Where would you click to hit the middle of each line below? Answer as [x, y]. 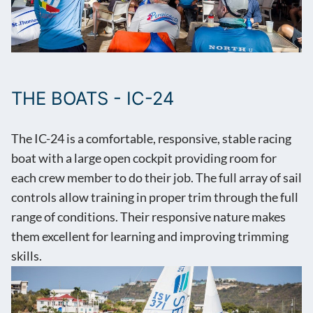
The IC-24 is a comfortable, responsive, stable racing [151, 139]
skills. [27, 256]
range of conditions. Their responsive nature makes [148, 217]
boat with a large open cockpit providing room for [144, 159]
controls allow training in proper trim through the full [155, 198]
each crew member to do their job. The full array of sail [156, 178]
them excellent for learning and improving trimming [150, 237]
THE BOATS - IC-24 [93, 99]
